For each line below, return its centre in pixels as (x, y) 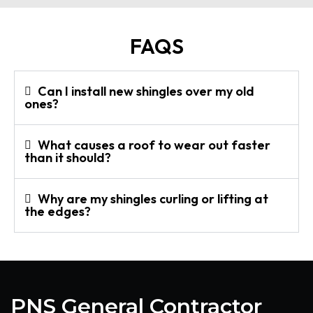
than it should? (68, 157)
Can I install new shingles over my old (146, 91)
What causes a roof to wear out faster (154, 145)
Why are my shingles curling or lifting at (153, 198)
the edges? (58, 211)
